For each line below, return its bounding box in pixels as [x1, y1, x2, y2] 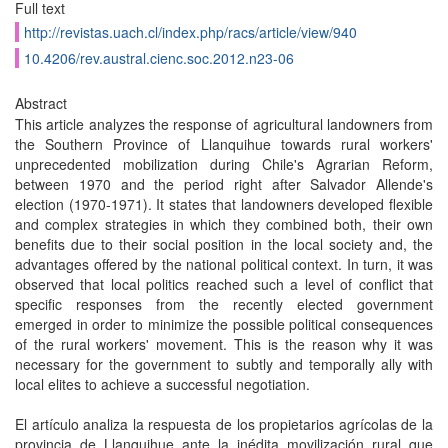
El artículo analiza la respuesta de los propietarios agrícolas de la [15, 414, 433, 434]
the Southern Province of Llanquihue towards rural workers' [15, 134, 433, 154]
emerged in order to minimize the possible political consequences [15, 314, 433, 334]
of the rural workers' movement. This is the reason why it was [15, 334, 433, 354]
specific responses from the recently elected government [15, 294, 433, 314]
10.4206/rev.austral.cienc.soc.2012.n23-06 [24, 48, 294, 68]
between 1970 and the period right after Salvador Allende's [15, 174, 433, 194]
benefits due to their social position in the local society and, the [15, 234, 433, 254]
